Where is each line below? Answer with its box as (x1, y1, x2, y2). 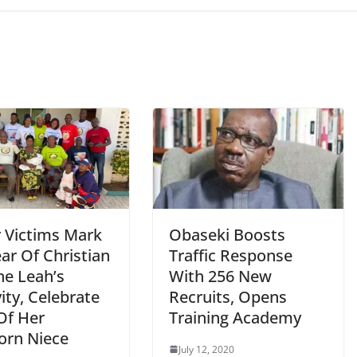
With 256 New (169, 265, 272, 287)
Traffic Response (169, 244, 292, 266)
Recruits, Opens (169, 285, 287, 308)
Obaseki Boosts (169, 223, 285, 245)
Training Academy (169, 306, 301, 328)
